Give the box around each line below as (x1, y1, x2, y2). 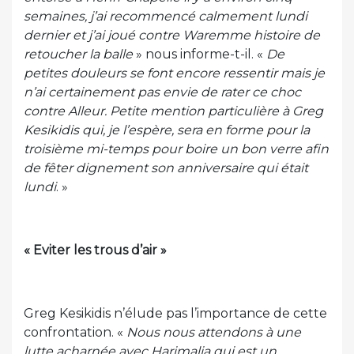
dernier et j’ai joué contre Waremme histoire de (24, 28, 320, 43)
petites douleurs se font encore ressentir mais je (24, 66, 325, 81)
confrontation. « (24, 325, 126, 340)
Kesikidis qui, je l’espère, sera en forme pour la (24, 122, 310, 137)
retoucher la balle (24, 47, 133, 62)
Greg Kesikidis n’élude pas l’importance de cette (24, 306, 327, 321)
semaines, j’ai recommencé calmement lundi (24, 9, 307, 24)
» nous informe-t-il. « (133, 47, 266, 62)
